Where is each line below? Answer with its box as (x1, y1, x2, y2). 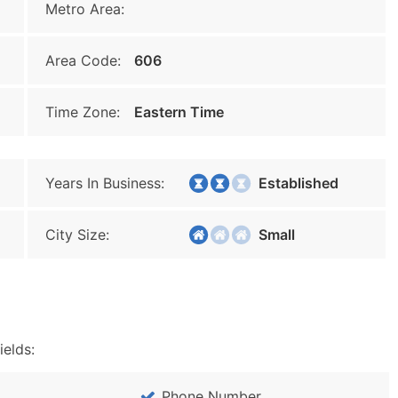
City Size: (45, 226, 109, 243)
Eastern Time (134, 103, 224, 121)
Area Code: (45, 52, 121, 69)
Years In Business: (45, 174, 164, 192)
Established (248, 174, 338, 192)
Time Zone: (45, 103, 120, 121)
